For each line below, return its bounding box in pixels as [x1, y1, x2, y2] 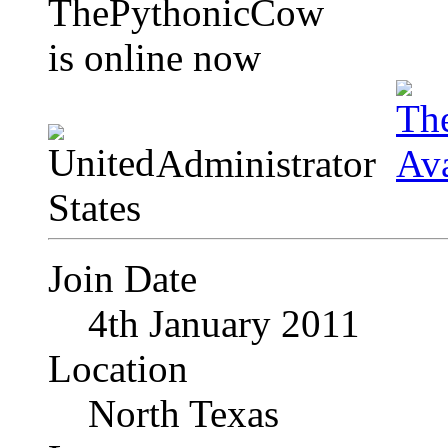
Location [48, 347, 188, 391]
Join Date [48, 257, 197, 301]
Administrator [156, 142, 386, 186]
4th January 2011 [88, 302, 360, 346]
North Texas [88, 392, 279, 436]
